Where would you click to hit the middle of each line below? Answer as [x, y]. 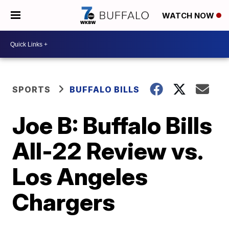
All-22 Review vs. [108, 151]
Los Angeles [80, 176]
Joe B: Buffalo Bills [112, 125]
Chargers [64, 202]
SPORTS [32, 89]
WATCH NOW [189, 16]
